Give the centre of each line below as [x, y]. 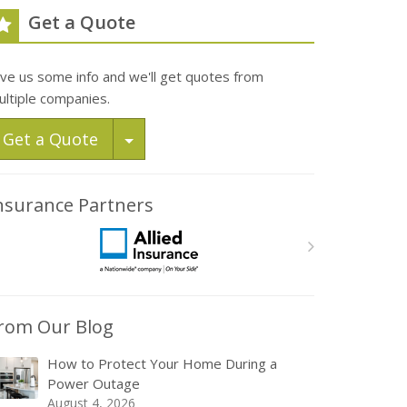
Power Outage [94, 383]
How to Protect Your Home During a [162, 363]
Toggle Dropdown [203, 138]
